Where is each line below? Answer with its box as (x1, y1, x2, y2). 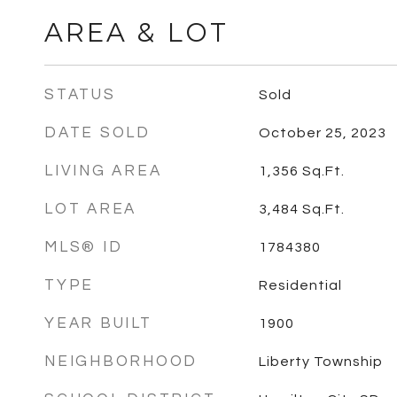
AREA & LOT (44, 17, 229, 48)
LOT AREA (44, 201, 136, 217)
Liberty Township (258, 354, 383, 369)
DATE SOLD (44, 125, 151, 141)
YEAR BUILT (44, 315, 152, 331)
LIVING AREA (44, 163, 162, 179)
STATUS (44, 87, 116, 103)
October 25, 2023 (258, 126, 386, 140)
